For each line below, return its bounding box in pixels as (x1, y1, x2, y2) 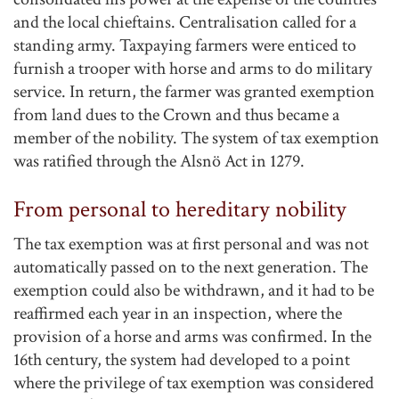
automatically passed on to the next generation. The (13, 255, 368, 279)
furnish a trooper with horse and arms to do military (13, 57, 372, 80)
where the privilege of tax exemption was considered (13, 370, 374, 395)
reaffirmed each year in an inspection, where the (13, 301, 342, 325)
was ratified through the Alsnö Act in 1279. (13, 150, 305, 173)
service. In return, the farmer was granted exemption (13, 80, 375, 103)
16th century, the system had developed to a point (13, 347, 350, 371)
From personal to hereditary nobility (13, 193, 346, 224)
